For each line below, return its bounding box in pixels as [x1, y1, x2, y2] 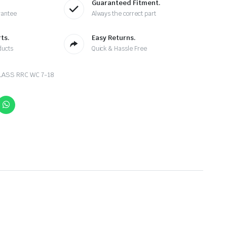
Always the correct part [91, 10, 156, 18]
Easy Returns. [91, 33, 136, 43]
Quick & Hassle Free [91, 45, 147, 53]
